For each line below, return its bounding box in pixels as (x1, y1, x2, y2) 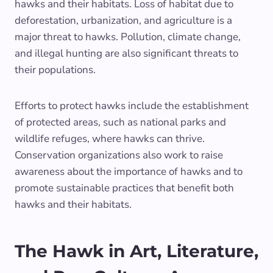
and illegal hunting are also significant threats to (15, 46, 238, 60)
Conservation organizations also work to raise (15, 147, 223, 162)
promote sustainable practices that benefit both (15, 180, 234, 195)
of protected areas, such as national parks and (15, 115, 226, 129)
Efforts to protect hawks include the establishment (15, 98, 249, 113)
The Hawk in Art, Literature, (15, 240, 258, 261)
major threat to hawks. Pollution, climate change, (15, 29, 241, 44)
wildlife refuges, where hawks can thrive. (15, 131, 205, 146)
